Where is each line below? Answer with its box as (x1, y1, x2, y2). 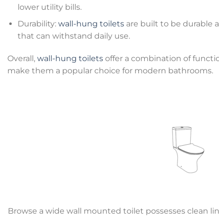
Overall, (7, 54, 37, 64)
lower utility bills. (17, 2, 82, 12)
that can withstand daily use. (17, 31, 130, 41)
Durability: (17, 19, 58, 29)
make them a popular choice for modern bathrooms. (7, 66, 213, 76)
